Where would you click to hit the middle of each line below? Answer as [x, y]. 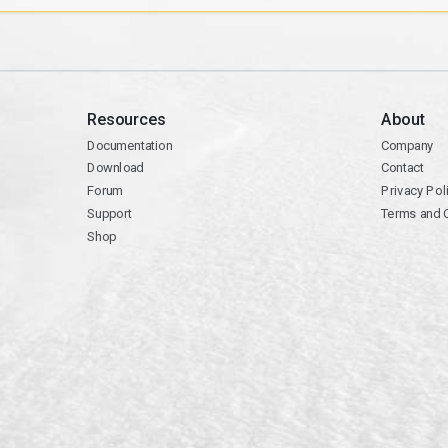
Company [407, 145]
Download [115, 168]
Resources [126, 120]
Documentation [129, 145]
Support [109, 213]
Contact [402, 168]
